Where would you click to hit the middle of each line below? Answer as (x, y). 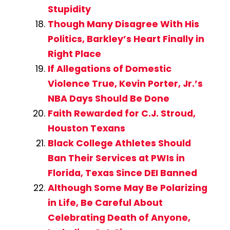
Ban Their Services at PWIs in (116, 158)
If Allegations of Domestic (109, 69)
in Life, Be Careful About (105, 203)
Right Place (74, 54)
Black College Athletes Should (119, 143)
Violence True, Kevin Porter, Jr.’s (125, 84)
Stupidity (69, 9)
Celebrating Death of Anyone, (119, 218)
